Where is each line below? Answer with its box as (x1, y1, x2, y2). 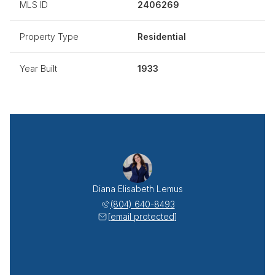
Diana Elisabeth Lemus (92, 183, 183, 194)
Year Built (20, 63, 57, 74)
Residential (137, 31, 186, 42)
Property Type (20, 31, 79, 42)
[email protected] (107, 211, 177, 222)
